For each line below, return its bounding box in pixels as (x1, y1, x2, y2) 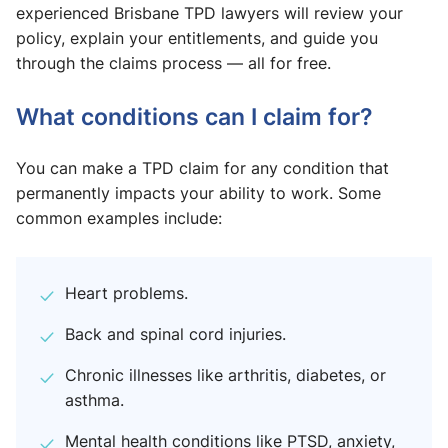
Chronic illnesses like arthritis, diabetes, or (65, 364, 386, 386)
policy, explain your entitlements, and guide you (16, 27, 378, 49)
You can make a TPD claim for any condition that (16, 157, 389, 179)
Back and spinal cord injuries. (65, 323, 286, 345)
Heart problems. (65, 282, 188, 304)
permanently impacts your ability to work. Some (16, 182, 381, 204)
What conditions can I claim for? (16, 100, 373, 132)
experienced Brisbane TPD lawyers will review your (16, 2, 403, 24)
